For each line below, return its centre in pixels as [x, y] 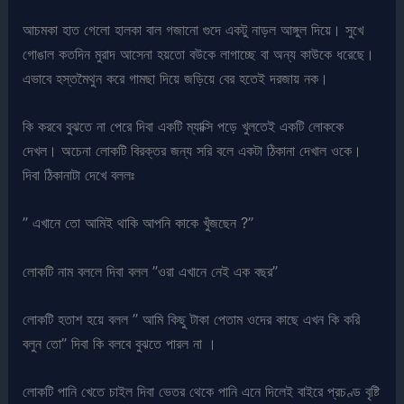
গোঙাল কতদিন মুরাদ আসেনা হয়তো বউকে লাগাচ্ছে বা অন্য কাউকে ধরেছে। [199, 54]
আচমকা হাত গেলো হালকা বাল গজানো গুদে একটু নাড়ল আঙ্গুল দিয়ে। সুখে [193, 29]
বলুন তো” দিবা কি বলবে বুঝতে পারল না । [120, 343]
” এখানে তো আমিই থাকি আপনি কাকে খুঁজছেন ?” [138, 223]
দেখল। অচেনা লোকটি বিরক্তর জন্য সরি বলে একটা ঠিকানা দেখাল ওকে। [193, 151]
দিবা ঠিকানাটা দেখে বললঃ [79, 175]
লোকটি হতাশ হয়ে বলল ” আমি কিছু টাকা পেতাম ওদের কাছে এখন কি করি [192, 319]
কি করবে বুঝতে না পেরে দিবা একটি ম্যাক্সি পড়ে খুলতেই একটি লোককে [184, 127]
